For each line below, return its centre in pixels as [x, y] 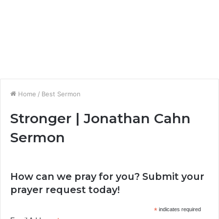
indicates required [179, 209]
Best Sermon [61, 94]
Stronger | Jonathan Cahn [100, 118]
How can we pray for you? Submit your [107, 176]
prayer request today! [65, 190]
